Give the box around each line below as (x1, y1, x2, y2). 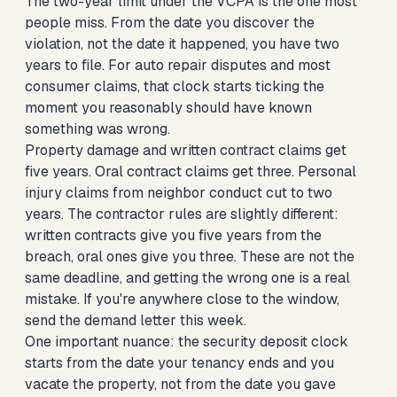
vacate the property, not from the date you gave (25, 375, 336, 393)
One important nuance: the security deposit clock (25, 332, 348, 351)
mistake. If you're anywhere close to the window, (25, 290, 339, 308)
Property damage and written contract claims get (25, 141, 346, 160)
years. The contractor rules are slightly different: (25, 205, 339, 223)
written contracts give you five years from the (25, 226, 322, 245)
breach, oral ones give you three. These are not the (25, 247, 354, 266)
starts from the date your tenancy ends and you (25, 354, 334, 372)
